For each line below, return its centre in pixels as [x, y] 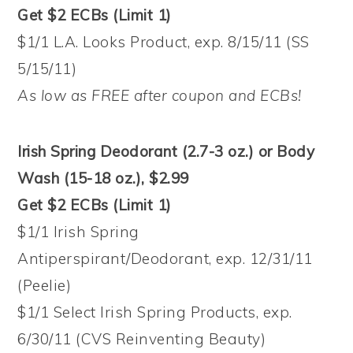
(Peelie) [45, 285]
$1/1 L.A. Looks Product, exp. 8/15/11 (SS [163, 41]
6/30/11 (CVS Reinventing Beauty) [142, 338]
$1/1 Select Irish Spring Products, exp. [155, 312]
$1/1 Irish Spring [78, 231]
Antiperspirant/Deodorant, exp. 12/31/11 [165, 258]
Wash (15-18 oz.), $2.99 [103, 178]
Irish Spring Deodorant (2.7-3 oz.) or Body [166, 151]
